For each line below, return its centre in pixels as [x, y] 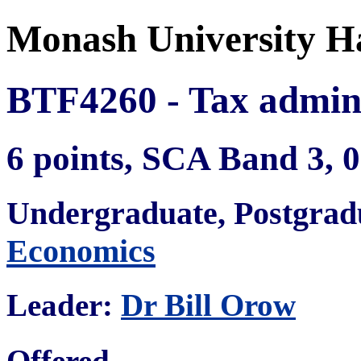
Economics [81, 251]
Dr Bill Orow [208, 305]
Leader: [64, 305]
